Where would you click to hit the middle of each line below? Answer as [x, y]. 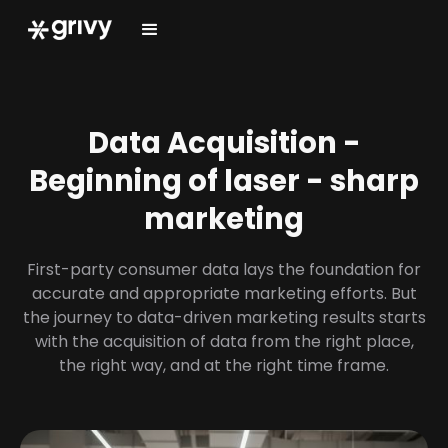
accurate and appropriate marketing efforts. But [224, 293]
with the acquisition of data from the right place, [224, 341]
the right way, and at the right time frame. [224, 365]
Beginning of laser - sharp [224, 181]
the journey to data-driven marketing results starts [224, 317]
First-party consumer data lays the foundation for [224, 269]
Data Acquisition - [224, 143]
